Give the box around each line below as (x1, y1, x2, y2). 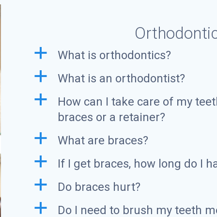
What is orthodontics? (58, 48, 171, 62)
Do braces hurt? (58, 180, 141, 194)
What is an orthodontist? (58, 72, 186, 86)
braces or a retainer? (58, 110, 166, 124)
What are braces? (58, 134, 149, 148)
